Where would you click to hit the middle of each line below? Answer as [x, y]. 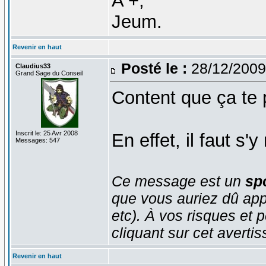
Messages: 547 [37, 140]
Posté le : [154, 68]
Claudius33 [33, 66]
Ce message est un [178, 181]
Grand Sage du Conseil [49, 73]
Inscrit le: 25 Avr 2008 [46, 133]
